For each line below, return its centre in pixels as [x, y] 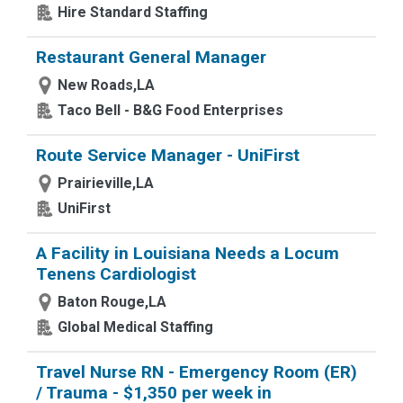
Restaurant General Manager [151, 57]
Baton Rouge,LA [112, 302]
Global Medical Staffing [135, 327]
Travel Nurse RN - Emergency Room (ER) [197, 372]
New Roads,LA [106, 85]
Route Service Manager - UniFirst [168, 155]
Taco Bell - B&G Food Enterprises [170, 110]
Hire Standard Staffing [133, 12]
